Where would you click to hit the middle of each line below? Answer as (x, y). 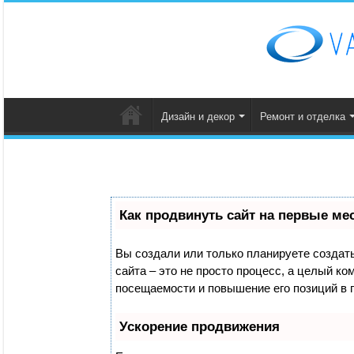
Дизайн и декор (198, 117)
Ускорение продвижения (200, 327)
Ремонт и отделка (303, 117)
